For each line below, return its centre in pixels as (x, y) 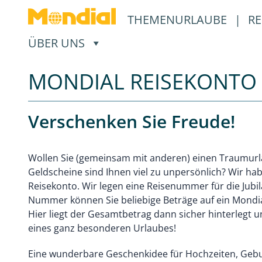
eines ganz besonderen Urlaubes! (102, 228)
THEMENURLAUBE (179, 20)
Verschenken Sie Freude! (132, 121)
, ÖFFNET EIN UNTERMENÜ (160, 42)
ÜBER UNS (56, 43)
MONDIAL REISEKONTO (142, 82)
